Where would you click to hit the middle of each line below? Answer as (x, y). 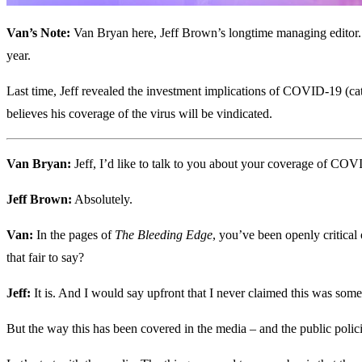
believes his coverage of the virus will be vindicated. (139, 113)
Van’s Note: (38, 32)
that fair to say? (45, 257)
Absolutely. (102, 199)
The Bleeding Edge (164, 234)
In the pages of (74, 234)
